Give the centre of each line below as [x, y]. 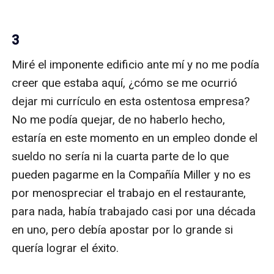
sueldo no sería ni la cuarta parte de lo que [120, 156]
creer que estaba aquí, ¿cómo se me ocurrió [125, 83]
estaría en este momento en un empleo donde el [135, 138]
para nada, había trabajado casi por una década [134, 211]
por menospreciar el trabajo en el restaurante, [129, 193]
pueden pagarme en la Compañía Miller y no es [131, 174]
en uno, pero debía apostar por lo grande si [123, 229]
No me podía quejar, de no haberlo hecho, [119, 119]
